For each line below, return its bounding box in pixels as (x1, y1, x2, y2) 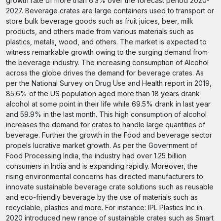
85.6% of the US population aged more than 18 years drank (6, 89, 200, 98)
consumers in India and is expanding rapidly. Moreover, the (6, 162, 198, 170)
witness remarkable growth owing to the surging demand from (6, 48, 208, 56)
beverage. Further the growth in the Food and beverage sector (6, 131, 212, 139)
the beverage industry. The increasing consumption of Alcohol (6, 58, 209, 67)
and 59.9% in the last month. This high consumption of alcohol (6, 110, 207, 118)
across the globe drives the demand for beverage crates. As (6, 69, 204, 77)
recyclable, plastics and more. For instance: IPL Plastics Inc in (6, 203, 202, 212)
